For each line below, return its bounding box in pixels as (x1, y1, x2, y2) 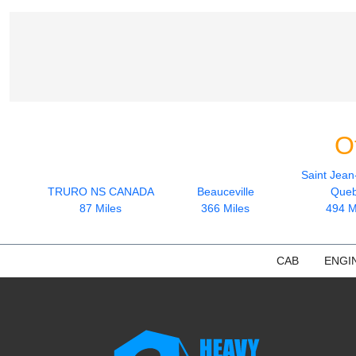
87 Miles (79, 201, 122, 215)
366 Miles (201, 201, 250, 215)
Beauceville (196, 184, 254, 198)
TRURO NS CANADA (47, 184, 154, 198)
